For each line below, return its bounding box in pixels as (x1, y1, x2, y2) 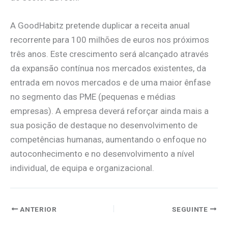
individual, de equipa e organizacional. (10, 162, 154, 173)
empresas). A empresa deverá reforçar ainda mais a (10, 105, 209, 116)
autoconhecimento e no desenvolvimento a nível (10, 148, 194, 159)
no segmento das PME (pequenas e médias (10, 91, 176, 102)
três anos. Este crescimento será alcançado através (10, 48, 209, 59)
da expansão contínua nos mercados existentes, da (10, 63, 206, 73)
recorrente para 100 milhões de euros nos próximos (10, 34, 209, 45)
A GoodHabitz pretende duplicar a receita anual (10, 20, 190, 31)
